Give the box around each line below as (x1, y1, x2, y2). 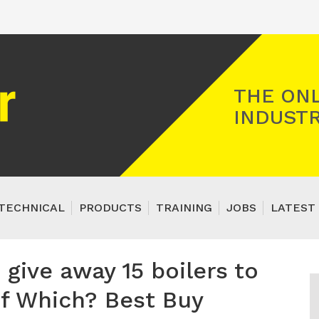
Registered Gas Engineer (19, 80, 152, 93)
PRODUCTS (79, 201, 142, 214)
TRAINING (156, 201, 212, 214)
